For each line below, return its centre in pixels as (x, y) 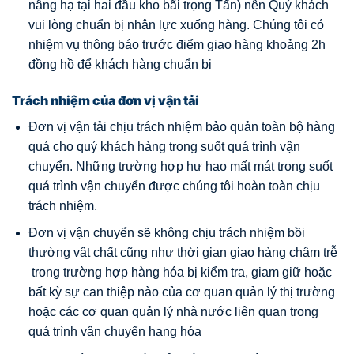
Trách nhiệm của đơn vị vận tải (105, 100)
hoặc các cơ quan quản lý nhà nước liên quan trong (173, 312)
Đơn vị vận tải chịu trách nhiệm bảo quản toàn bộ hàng (181, 126)
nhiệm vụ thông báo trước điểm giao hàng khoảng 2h (177, 44)
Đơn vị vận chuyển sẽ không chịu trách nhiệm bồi (166, 233)
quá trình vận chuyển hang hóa (115, 332)
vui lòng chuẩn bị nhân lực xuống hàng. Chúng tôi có (176, 24)
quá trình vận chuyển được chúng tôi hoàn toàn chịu (174, 186)
